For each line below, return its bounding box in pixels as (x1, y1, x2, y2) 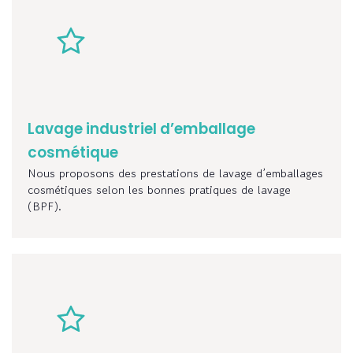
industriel (86, 118, 160, 140)
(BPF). (28, 198, 61, 215)
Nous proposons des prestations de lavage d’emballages (28, 165, 323, 182)
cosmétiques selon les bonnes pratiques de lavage (28, 181, 291, 199)
